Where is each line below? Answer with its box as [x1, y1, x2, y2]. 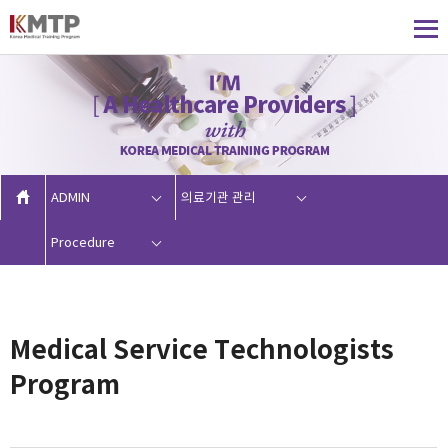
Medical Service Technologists [10, 333, 394, 367]
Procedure [51, 234, 115, 251]
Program [10, 368, 120, 402]
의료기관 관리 [181, 189, 256, 206]
